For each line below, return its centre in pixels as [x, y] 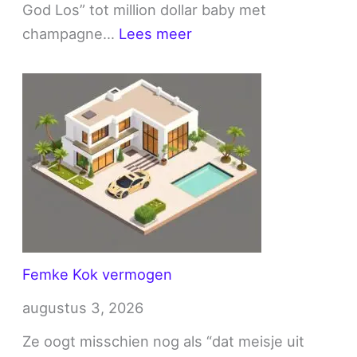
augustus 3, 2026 [83, 307]
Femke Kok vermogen [98, 274]
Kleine [213, 81]
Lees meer [156, 34]
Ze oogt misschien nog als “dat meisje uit [164, 341]
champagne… [71, 34]
